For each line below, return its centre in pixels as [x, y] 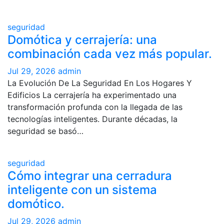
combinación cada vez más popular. [110, 54]
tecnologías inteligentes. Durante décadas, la [92, 119]
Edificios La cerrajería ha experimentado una [92, 95]
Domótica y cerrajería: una [82, 40]
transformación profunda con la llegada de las [95, 107]
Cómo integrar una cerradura [90, 176]
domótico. [36, 204]
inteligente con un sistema [82, 190]
